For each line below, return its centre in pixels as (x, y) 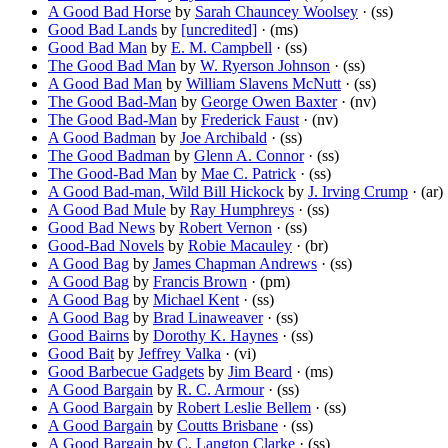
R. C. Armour (220, 390)
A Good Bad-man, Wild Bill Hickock (166, 192)
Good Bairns (88, 336)
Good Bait (81, 354)
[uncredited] (219, 30)
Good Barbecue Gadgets (126, 372)
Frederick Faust (250, 120)
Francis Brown (200, 282)
